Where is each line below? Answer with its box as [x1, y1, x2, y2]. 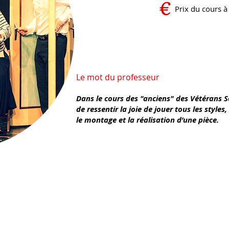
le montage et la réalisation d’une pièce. [76, 114, 219, 125]
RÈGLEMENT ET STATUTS [5, 177, 85, 190]
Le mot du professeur [76, 72, 162, 83]
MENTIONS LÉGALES [145, 177, 210, 190]
